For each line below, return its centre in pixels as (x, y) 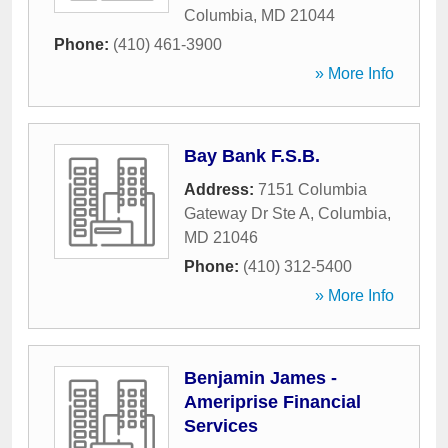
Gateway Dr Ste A (247, 213)
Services (221, 426)
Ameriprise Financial (272, 402)
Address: (221, 189)
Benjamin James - (260, 378)
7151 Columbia (312, 189)
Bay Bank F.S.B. (252, 156)
